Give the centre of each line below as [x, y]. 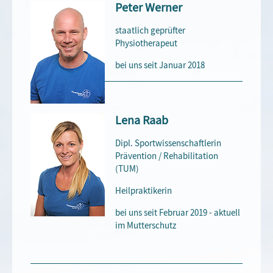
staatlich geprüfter [151, 30]
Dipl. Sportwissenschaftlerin [168, 143]
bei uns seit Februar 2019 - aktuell [178, 212]
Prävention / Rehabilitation [167, 156]
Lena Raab [142, 120]
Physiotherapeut [147, 43]
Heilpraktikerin [144, 190]
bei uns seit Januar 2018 [160, 65]
